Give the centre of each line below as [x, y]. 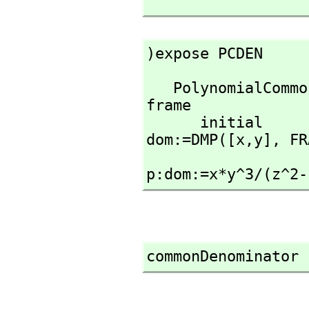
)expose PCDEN [204, 53]
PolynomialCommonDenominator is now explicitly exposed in [159, 88]
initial [173, 122]
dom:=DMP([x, [200, 140]
